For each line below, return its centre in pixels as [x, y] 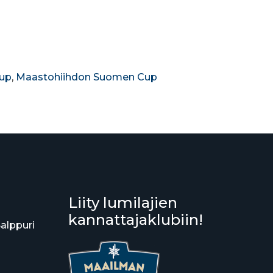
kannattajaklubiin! [136, 219]
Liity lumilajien [123, 202]
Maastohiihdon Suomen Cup [87, 77]
